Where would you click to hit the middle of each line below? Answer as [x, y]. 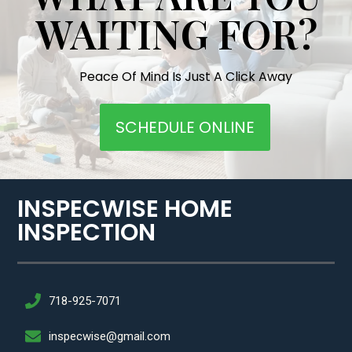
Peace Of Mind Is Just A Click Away [185, 76]
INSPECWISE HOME [125, 209]
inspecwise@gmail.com [110, 336]
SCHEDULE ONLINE [185, 128]
